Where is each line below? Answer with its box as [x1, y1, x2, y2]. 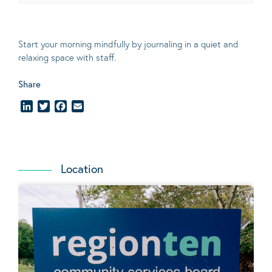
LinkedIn [33, 100, 67, 113]
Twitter [50, 100, 79, 113]
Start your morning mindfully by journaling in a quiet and [18, 38, 239, 50]
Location [61, 161, 103, 177]
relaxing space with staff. [18, 51, 116, 63]
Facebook [67, 100, 107, 113]
